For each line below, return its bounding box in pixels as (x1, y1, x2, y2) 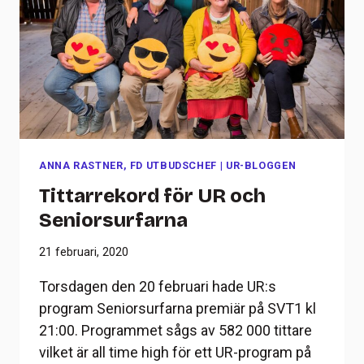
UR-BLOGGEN (225, 159, 297, 172)
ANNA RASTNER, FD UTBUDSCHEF (39, 159, 218, 172)
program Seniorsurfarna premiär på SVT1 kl (39, 300, 316, 318)
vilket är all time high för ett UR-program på (39, 344, 311, 362)
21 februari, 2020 (39, 245, 128, 260)
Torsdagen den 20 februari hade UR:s (39, 278, 276, 296)
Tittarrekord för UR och (39, 184, 266, 207)
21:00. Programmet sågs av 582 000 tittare (39, 322, 312, 340)
